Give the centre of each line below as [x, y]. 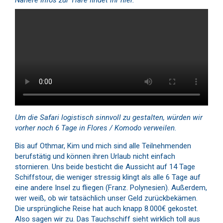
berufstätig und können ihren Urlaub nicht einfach [95, 156]
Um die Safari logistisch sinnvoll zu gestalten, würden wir [109, 117]
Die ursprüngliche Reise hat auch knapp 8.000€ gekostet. [107, 208]
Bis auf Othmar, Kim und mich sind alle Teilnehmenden [103, 146]
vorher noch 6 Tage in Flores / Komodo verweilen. [96, 128]
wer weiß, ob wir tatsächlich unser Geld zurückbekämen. [106, 198]
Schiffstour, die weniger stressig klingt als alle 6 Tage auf [108, 177]
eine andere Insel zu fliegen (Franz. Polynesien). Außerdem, [111, 187]
